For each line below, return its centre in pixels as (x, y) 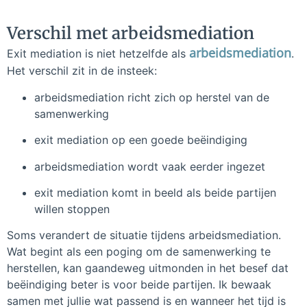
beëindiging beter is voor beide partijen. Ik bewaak (139, 285)
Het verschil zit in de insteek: (82, 71)
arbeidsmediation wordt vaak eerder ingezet (150, 166)
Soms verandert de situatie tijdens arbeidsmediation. (144, 235)
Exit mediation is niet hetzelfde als (98, 54)
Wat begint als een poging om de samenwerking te (139, 252)
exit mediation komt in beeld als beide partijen (155, 192)
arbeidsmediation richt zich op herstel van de (152, 97)
